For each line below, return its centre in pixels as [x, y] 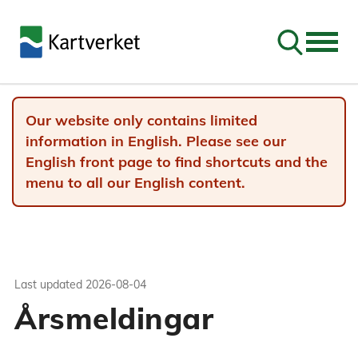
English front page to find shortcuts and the [177, 162]
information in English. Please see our [156, 141]
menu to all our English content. [135, 183]
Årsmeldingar [114, 318]
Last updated [48, 284]
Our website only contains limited [141, 120]
